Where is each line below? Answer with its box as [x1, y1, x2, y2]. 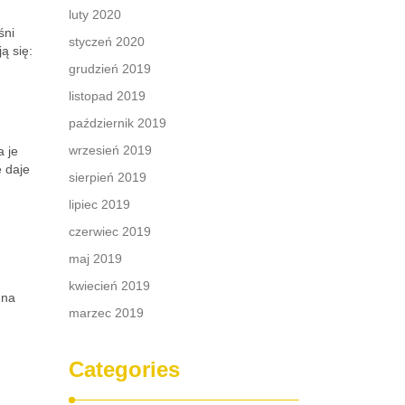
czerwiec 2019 [69, 224, 151, 239]
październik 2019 [69, 116, 166, 130]
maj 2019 [69, 251, 122, 266]
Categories [69, 357, 180, 381]
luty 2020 [69, 7, 121, 22]
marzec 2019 [69, 306, 144, 320]
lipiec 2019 [69, 197, 130, 212]
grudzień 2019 [69, 61, 151, 76]
